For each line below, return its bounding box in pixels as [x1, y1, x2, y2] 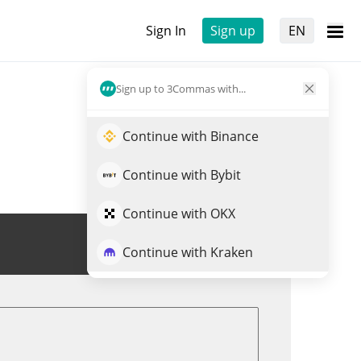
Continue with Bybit [122, 166, 241, 184]
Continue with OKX [122, 205, 235, 222]
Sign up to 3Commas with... [116, 81, 246, 96]
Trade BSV [185, 235, 247, 253]
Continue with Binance [122, 127, 259, 145]
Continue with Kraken [122, 243, 253, 261]
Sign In [146, 22, 186, 39]
